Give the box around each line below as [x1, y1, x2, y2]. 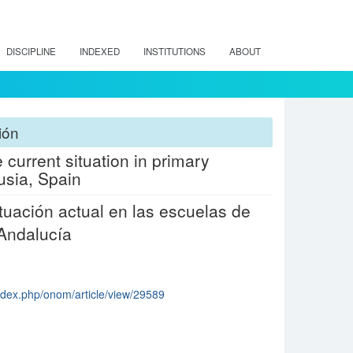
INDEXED [80, 45, 120, 58]
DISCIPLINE [6, 45, 56, 58]
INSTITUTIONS [143, 45, 206, 58]
